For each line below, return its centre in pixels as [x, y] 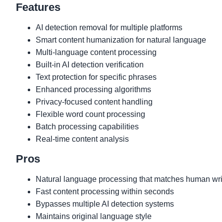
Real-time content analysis [82, 139]
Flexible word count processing [90, 114]
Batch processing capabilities [87, 127]
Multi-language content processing [96, 52]
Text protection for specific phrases [96, 77]
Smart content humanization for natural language [121, 40]
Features [38, 7]
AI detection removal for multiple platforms [109, 28]
